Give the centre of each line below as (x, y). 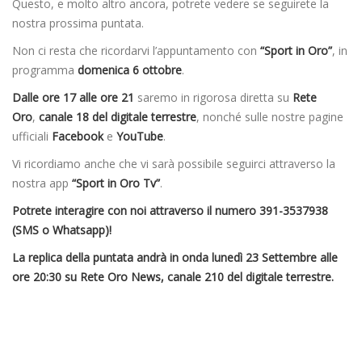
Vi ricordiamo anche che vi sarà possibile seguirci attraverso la (174, 164)
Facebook (78, 137)
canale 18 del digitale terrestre (118, 117)
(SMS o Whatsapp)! (62, 230)
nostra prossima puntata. (78, 23)
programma (45, 70)
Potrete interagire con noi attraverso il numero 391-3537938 (170, 211)
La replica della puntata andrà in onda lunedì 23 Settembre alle (175, 258)
